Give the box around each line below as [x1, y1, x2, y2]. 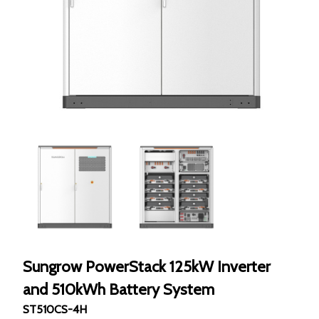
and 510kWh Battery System [23, 280, 214, 299]
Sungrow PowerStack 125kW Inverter [23, 257, 271, 276]
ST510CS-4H [23, 303, 87, 316]
